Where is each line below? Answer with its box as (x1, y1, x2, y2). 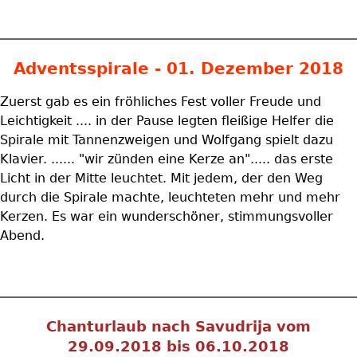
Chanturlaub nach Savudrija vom (46, 318, 311, 335)
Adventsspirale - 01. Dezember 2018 (14, 59, 343, 78)
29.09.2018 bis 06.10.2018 (68, 338, 289, 355)
